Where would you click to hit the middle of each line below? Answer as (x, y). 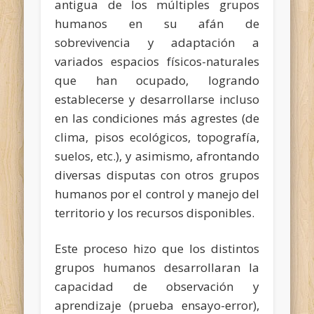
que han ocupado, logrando (157, 80)
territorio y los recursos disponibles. (155, 212)
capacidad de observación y (157, 286)
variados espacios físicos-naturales (157, 61)
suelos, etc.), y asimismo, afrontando (157, 156)
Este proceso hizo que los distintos (157, 248)
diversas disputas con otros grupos (157, 175)
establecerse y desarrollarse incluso (157, 99)
